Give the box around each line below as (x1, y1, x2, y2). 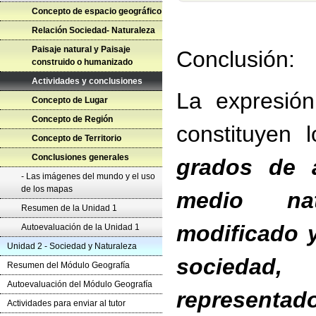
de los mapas (21, 184, 73, 194)
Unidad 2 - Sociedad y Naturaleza (7, 241, 137, 251)
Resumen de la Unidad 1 (21, 203, 117, 213)
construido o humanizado (32, 57, 133, 67)
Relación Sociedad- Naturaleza (32, 25, 155, 35)
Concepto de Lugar (32, 95, 108, 105)
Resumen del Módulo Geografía (7, 260, 130, 270)
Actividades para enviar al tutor (7, 298, 126, 308)
